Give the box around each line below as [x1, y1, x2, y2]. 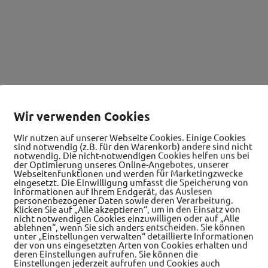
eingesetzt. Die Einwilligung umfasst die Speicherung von [14, 176, 248, 188]
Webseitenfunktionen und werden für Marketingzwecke [14, 167, 243, 179]
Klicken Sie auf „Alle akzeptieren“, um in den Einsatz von [14, 203, 240, 215]
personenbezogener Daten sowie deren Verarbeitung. [14, 194, 233, 206]
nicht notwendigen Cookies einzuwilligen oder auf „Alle [14, 212, 239, 224]
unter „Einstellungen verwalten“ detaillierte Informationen [14, 230, 254, 242]
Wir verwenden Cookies [14, 108, 150, 124]
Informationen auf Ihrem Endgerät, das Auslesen [14, 185, 212, 197]
